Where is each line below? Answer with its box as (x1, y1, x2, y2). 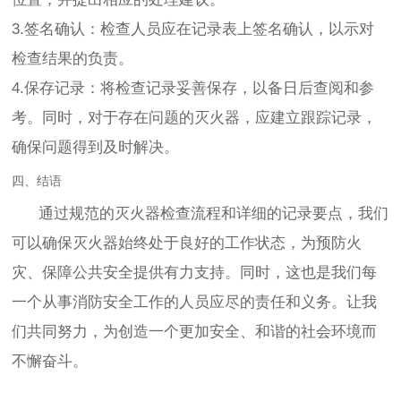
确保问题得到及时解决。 (12, 139, 180, 157)
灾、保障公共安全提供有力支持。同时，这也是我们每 (12, 264, 378, 282)
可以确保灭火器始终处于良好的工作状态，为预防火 (12, 235, 363, 252)
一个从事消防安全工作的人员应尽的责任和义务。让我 (12, 294, 378, 311)
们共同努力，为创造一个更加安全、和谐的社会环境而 (12, 323, 378, 341)
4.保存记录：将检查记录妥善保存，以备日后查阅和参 (12, 80, 375, 98)
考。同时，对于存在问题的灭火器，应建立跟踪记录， (12, 109, 378, 127)
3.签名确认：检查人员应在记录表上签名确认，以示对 (12, 21, 375, 38)
